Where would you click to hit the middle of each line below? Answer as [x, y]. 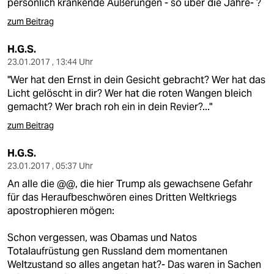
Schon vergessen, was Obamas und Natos [102, 238]
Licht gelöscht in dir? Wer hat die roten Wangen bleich [130, 93]
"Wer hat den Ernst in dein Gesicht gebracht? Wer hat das [136, 80]
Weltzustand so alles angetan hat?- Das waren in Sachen [134, 265]
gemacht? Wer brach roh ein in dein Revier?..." [110, 107]
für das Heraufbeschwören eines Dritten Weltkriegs [122, 197]
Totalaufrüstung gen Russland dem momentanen [117, 251]
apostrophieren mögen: [61, 211]
